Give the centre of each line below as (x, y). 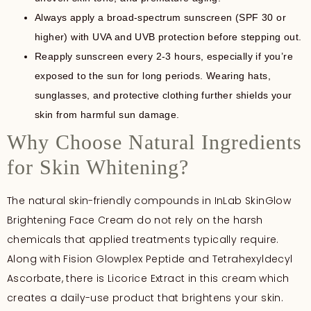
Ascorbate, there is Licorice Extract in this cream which (148, 278)
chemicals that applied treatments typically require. (143, 239)
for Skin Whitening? (98, 167)
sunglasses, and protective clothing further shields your (163, 95)
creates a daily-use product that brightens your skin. (145, 297)
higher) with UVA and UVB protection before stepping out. (168, 36)
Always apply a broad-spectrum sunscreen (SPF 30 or (160, 17)
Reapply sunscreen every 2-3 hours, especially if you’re (164, 56)
